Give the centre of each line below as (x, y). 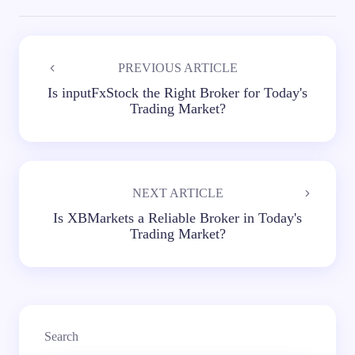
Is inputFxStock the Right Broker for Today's (177, 92)
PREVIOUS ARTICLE (177, 67)
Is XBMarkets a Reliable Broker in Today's (177, 218)
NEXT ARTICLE (177, 193)
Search (61, 336)
